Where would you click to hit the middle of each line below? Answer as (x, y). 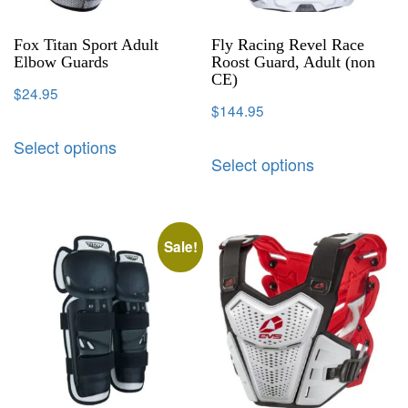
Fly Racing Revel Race (288, 45)
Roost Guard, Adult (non (294, 62)
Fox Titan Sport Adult (86, 45)
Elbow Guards (61, 62)
